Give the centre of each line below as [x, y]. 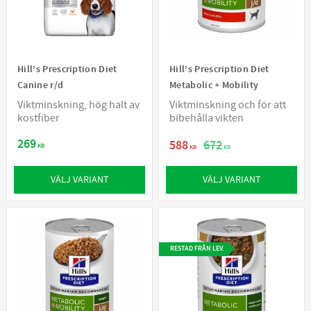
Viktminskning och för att [228, 104]
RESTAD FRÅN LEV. [197, 249]
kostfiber [39, 118]
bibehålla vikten [207, 118]
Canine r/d [41, 85]
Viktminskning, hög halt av [78, 104]
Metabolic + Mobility [214, 85]
